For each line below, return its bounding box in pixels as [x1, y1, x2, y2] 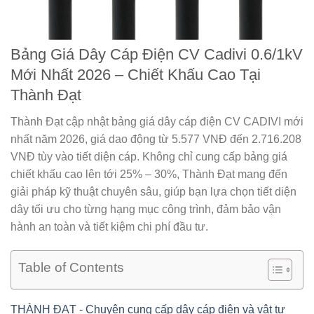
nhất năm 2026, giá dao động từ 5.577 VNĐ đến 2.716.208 [11, 133, 301, 146]
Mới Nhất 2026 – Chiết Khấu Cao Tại [11, 66, 261, 84]
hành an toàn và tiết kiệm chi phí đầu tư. [11, 221, 208, 233]
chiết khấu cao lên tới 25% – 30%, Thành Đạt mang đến [11, 168, 287, 181]
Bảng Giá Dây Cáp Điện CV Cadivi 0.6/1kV [11, 46, 303, 64]
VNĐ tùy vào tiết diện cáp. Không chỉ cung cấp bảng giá [11, 151, 287, 163]
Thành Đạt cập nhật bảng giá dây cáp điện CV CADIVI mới [11, 116, 303, 128]
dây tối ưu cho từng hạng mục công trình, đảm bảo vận [11, 203, 281, 216]
